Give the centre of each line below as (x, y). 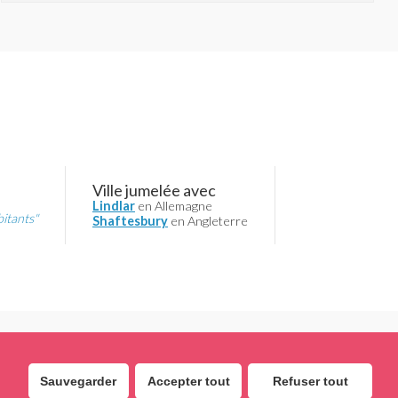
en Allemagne (174, 205)
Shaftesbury (130, 220)
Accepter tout (188, 381)
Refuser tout (310, 381)
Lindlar (114, 205)
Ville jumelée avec (154, 190)
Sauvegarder (79, 381)
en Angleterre (208, 220)
